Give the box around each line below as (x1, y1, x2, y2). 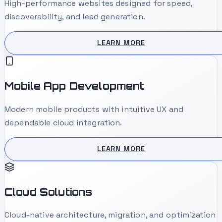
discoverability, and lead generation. (4, 11, 145, 22)
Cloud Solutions (4, 185, 93, 199)
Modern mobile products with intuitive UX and (4, 104, 184, 114)
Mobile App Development (4, 79, 145, 93)
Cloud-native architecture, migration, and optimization (4, 210, 216, 221)
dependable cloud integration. (4, 117, 122, 128)
